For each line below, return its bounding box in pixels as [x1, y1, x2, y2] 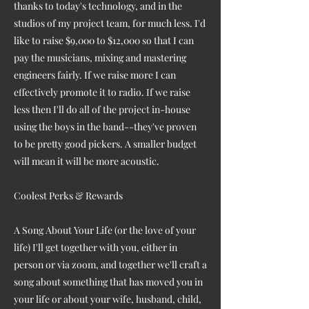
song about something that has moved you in [14, 275, 203, 288]
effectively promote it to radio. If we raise [14, 85, 190, 99]
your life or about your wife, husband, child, [14, 292, 201, 306]
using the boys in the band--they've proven [14, 119, 197, 133]
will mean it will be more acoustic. [14, 154, 159, 168]
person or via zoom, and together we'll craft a [14, 257, 207, 271]
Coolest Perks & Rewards [14, 188, 123, 202]
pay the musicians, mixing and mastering [14, 50, 186, 64]
